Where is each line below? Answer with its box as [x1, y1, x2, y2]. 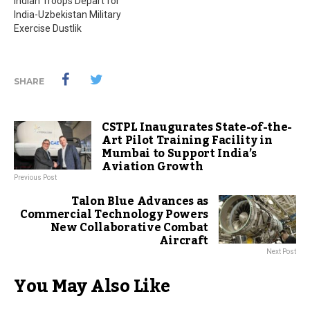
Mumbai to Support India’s [102, 143, 257, 165]
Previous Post [14, 174, 57, 182]
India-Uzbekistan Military [14, 9, 121, 21]
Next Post [266, 248, 296, 256]
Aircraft [158, 230, 208, 253]
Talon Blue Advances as [71, 190, 208, 213]
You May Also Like [14, 269, 170, 304]
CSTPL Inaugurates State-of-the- [102, 116, 293, 139]
